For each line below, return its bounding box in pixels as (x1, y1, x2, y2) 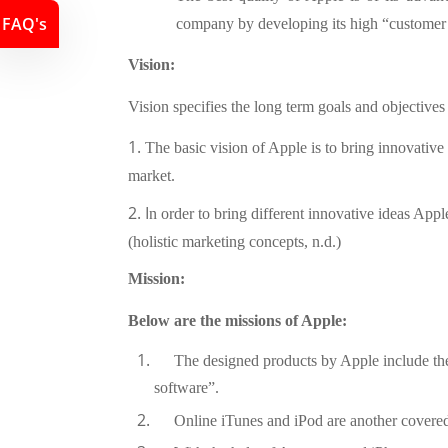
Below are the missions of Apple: (128, 311, 347, 329)
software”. (153, 378, 219, 396)
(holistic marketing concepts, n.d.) (128, 232, 341, 250)
